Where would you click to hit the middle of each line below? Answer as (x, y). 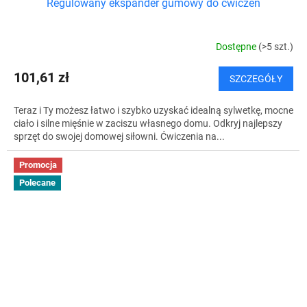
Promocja (38, 165)
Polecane (37, 182)
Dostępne (237, 46)
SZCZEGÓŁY (256, 79)
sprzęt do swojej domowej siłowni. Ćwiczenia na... (119, 137)
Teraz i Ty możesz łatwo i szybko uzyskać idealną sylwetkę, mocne (153, 111)
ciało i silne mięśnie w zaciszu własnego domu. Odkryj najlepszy (148, 124)
